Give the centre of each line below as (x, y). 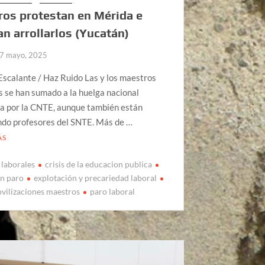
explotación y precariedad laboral (96, 178)
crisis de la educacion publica (99, 164)
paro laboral (113, 192)
